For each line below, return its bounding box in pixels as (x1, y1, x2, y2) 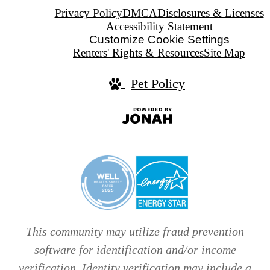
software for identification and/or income (34, 242, 236, 256)
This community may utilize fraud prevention (26, 224, 244, 238)
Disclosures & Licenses (157, 7, 264, 20)
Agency (178, 137, 220, 152)
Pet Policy (131, 75, 185, 91)
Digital (178, 121, 215, 137)
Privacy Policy (54, 7, 122, 20)
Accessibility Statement (105, 20, 213, 33)
